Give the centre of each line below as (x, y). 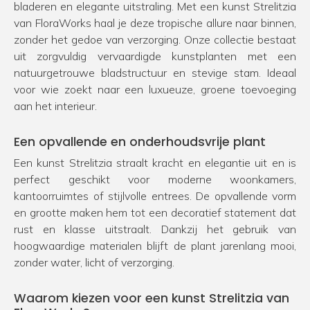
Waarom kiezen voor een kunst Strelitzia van (152, 299)
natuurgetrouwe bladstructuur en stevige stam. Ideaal (155, 73)
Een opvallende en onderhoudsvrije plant (140, 142)
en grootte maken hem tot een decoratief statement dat (155, 213)
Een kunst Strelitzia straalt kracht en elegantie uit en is (155, 163)
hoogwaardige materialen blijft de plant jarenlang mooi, (155, 246)
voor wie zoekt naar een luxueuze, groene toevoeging (155, 90)
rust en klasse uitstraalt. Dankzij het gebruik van (155, 229)
